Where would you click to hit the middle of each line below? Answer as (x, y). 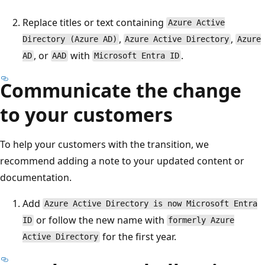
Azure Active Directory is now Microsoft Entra (151, 204)
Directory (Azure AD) (70, 39)
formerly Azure (201, 220)
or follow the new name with (100, 220)
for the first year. (138, 236)
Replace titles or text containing (94, 22)
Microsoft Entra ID (136, 56)
